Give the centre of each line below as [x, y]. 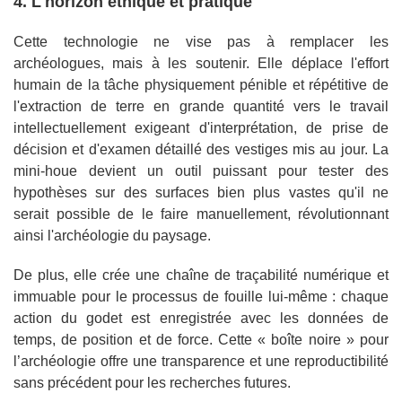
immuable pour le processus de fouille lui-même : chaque [201, 297]
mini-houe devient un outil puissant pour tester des [201, 171]
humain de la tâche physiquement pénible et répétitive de [201, 85]
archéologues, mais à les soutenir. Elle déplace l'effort [201, 64]
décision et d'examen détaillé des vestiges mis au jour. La [201, 150]
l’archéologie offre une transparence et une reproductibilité [201, 362]
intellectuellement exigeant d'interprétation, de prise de [201, 128]
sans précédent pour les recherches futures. [152, 383]
